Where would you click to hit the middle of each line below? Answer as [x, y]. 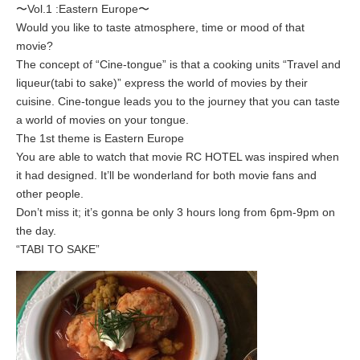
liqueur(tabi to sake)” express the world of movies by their [162, 82]
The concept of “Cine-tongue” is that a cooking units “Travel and [178, 64]
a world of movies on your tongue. [102, 119]
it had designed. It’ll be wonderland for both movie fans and [166, 175]
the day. [36, 230]
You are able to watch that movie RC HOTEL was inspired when [178, 156]
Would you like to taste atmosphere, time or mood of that [160, 27]
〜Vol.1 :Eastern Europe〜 [83, 8]
